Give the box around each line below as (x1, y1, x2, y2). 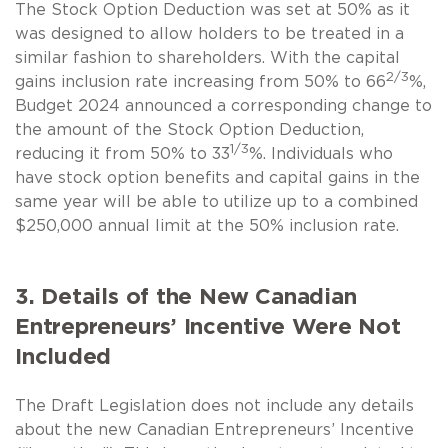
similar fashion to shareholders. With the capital (15, 49, 400, 66)
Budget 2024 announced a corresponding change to (15, 97, 432, 114)
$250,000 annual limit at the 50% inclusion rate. (15, 217, 399, 234)
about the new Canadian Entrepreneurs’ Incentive (15, 421, 414, 438)
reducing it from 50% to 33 (15, 145, 230, 162)
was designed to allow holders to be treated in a (15, 25, 404, 42)
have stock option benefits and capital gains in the (15, 169, 420, 186)
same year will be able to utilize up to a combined (15, 193, 418, 210)
